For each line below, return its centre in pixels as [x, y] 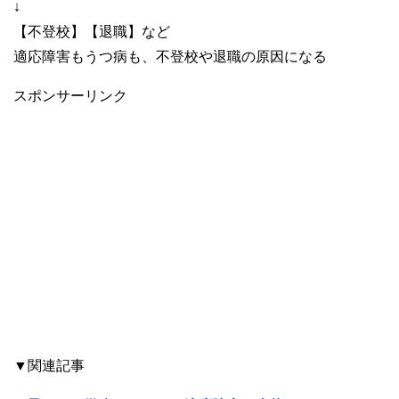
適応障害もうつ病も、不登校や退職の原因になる [170, 57]
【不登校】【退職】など [92, 32]
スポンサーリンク [70, 96]
